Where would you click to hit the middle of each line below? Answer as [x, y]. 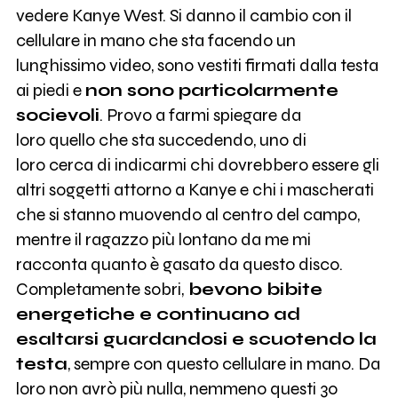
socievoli [57, 115]
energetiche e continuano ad [158, 314]
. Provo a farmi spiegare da [200, 115]
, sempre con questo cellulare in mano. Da [223, 363]
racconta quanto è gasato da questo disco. [179, 264]
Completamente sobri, [99, 289]
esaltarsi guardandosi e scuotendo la [196, 338]
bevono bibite [253, 289]
